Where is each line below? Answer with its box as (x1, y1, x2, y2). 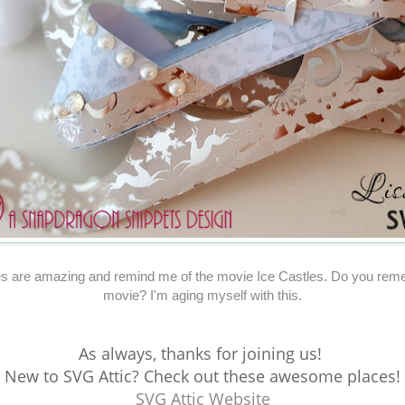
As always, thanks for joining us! (79, 343, 326, 365)
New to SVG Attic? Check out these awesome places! (5, 365, 400, 388)
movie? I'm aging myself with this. (103, 287, 302, 304)
